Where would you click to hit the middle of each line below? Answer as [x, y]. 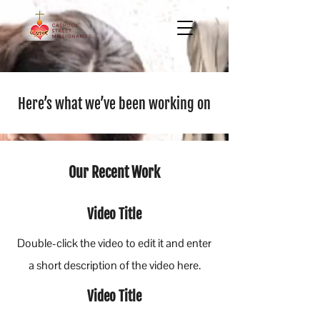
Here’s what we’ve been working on [114, 104]
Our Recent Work [114, 172]
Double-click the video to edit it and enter [114, 243]
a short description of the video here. [114, 265]
